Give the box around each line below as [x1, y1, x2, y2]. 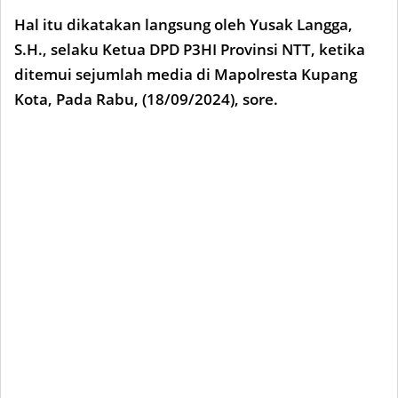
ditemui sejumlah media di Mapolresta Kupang [14, 64, 357, 84]
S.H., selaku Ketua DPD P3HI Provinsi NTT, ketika [14, 39, 365, 60]
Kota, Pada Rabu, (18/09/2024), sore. [14, 89, 278, 109]
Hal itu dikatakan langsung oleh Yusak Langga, [14, 14, 353, 35]
